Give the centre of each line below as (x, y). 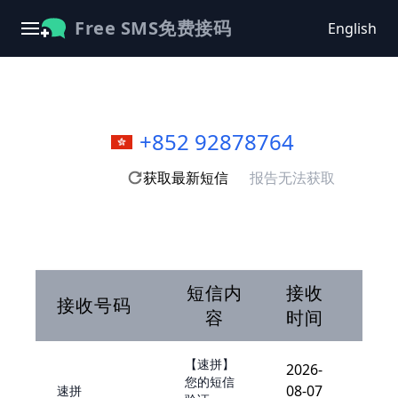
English (352, 28)
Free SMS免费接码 (153, 28)
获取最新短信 (186, 178)
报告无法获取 (292, 178)
